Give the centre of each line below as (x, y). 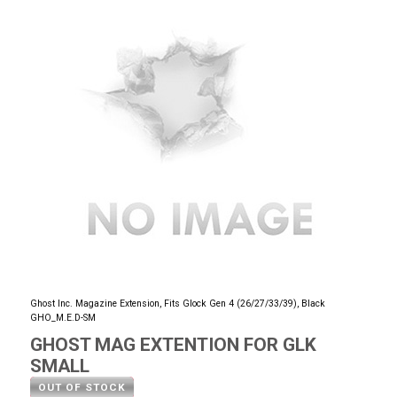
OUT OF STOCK (82, 387)
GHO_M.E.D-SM (63, 317)
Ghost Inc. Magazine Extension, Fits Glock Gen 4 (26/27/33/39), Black (178, 303)
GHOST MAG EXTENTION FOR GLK (174, 344)
